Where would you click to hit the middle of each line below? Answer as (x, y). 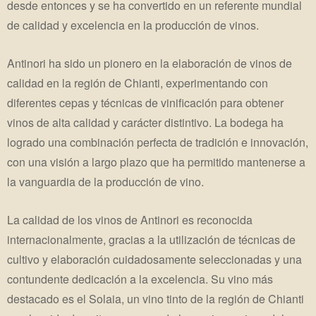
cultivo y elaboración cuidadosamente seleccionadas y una (154, 260)
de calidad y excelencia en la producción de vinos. (133, 25)
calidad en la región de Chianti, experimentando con (138, 83)
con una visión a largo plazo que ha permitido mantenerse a (156, 162)
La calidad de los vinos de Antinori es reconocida (130, 220)
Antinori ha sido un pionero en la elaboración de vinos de (150, 63)
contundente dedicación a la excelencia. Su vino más (140, 279)
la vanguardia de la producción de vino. (105, 182)
